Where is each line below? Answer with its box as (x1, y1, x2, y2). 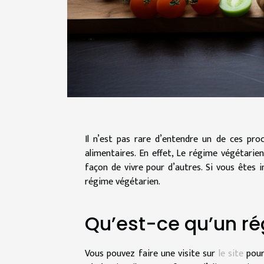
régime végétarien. (85, 173, 160, 190)
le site (218, 245, 244, 262)
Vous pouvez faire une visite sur (85, 245, 219, 262)
